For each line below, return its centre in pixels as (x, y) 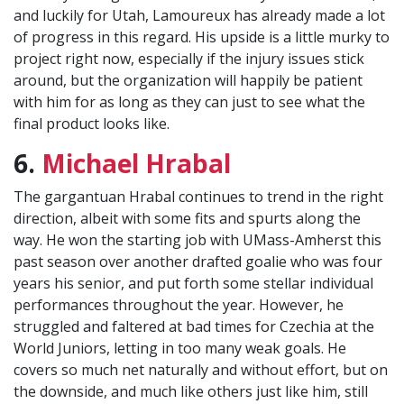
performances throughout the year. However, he (179, 305)
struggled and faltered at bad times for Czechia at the (194, 327)
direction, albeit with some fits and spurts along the (187, 219)
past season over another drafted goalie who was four (198, 262)
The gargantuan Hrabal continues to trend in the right (198, 197)
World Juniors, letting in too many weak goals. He (180, 349)
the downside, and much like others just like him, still (191, 392)
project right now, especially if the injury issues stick (189, 59)
